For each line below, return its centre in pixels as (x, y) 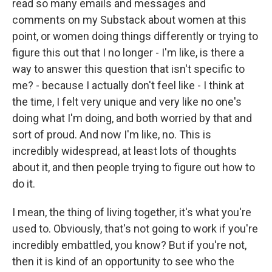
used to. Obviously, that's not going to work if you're (135, 229)
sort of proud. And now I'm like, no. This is (112, 134)
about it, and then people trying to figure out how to (134, 167)
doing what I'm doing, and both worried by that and (132, 118)
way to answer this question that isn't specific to (128, 69)
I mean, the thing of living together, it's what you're (132, 212)
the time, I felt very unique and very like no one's (127, 102)
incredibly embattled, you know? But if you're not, (129, 245)
